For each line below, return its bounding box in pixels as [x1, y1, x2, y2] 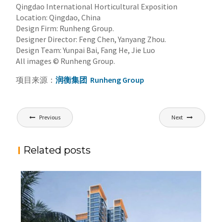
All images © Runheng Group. [16, 55, 115, 66]
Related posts [23, 144, 91, 156]
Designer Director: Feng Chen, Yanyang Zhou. [16, 34, 166, 44]
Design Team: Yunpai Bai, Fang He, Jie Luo [16, 45, 156, 55]
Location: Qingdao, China [16, 12, 101, 22]
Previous [39, 113, 61, 121]
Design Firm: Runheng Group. [16, 23, 116, 33]
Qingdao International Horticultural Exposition [16, 1, 178, 11]
